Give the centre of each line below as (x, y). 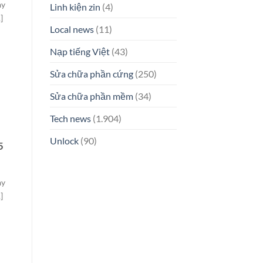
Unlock (64, 141)
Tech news (70, 119)
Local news (72, 29)
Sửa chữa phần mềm (91, 96)
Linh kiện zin (75, 7)
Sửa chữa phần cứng (91, 74)
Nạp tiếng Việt (80, 52)
